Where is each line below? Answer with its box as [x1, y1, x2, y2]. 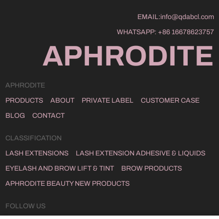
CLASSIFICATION [5, 134, 62, 142]
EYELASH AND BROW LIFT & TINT [5, 165, 114, 173]
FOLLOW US [5, 202, 45, 210]
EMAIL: [137, 13, 160, 21]
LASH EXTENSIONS [5, 150, 68, 157]
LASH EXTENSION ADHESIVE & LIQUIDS [75, 150, 205, 157]
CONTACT [32, 112, 65, 120]
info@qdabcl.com [160, 13, 214, 21]
